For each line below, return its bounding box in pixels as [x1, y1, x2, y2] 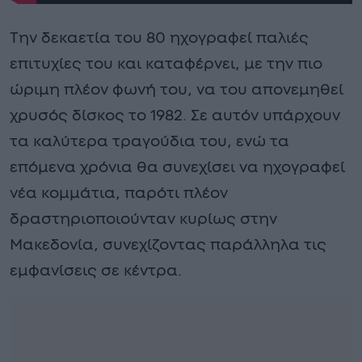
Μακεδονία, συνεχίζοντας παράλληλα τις [10, 237, 326, 253]
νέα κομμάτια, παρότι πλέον [10, 185, 228, 201]
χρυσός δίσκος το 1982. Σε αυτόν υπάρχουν [10, 107, 340, 124]
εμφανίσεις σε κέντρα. [10, 263, 182, 279]
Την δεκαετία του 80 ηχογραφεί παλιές [10, 30, 309, 46]
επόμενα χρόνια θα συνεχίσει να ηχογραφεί [10, 159, 345, 175]
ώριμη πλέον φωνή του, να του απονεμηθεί [10, 82, 343, 98]
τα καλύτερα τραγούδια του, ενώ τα [10, 133, 289, 149]
